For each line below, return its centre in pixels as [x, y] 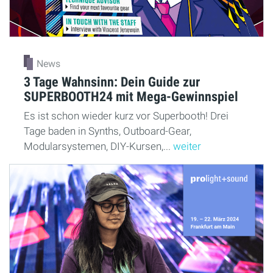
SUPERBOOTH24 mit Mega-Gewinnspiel [131, 96]
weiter [187, 146]
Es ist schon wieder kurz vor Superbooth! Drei [126, 115]
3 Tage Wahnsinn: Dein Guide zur [112, 81]
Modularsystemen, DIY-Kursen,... [98, 146]
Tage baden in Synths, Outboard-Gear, [108, 131]
